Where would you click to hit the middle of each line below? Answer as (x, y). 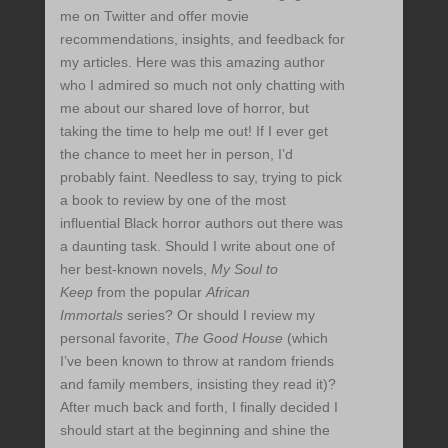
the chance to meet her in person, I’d (176, 154)
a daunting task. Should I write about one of (197, 246)
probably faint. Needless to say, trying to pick (200, 177)
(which (305, 338)
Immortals (91, 315)
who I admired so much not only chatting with (202, 85)
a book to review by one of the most (172, 200)
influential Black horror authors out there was (201, 223)
